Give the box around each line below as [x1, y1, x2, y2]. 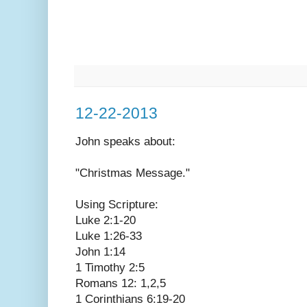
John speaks [75, 134, 144, 148]
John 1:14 [75, 245, 125, 258]
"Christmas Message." [75, 166, 190, 180]
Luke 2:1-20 [75, 213, 136, 227]
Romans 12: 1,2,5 [75, 276, 166, 290]
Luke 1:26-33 [75, 229, 142, 243]
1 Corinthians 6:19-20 [75, 292, 185, 306]
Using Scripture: [75, 197, 158, 211]
